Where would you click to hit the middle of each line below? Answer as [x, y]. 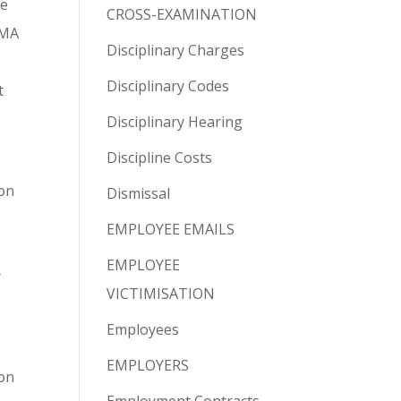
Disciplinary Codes [168, 86]
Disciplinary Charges [176, 51]
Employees [143, 330]
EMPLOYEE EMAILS [171, 230]
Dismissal [139, 194]
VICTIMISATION [161, 294]
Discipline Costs [160, 158]
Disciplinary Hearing [175, 122]
